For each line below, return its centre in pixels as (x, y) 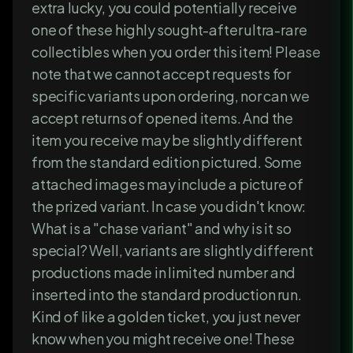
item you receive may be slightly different (167, 140)
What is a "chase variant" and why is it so (162, 229)
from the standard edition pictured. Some (167, 162)
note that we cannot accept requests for (162, 74)
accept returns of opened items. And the (163, 118)
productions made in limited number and (164, 273)
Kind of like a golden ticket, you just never (166, 317)
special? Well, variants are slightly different (173, 251)
